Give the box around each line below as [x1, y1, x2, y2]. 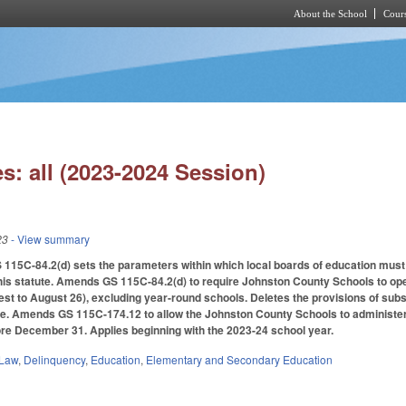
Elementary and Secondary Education [146, 352, 333, 368]
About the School [294, 8, 367, 19]
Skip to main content [138, 30, 237, 45]
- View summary [8, 231, 91, 247]
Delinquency [24, 352, 86, 368]
